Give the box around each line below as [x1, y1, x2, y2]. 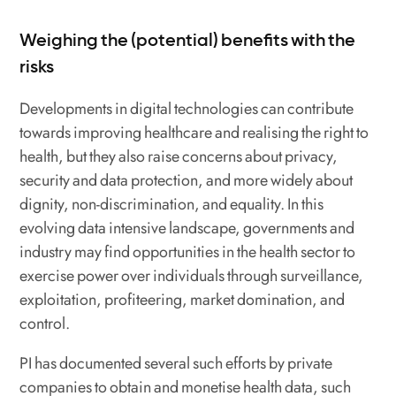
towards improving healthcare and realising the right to [19, 120, 369, 144]
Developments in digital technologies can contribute [19, 96, 354, 120]
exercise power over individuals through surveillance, [19, 263, 364, 287]
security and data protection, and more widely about [19, 168, 354, 192]
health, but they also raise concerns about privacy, [19, 144, 339, 168]
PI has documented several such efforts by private [19, 351, 333, 375]
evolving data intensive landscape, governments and [19, 216, 355, 240]
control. [19, 311, 73, 335]
